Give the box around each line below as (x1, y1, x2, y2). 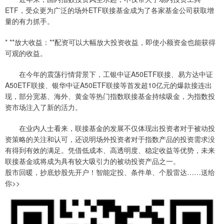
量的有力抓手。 (5, 15, 54, 26)
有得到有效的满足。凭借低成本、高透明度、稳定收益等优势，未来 (5, 144, 215, 155)
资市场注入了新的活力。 (5, 101, 82, 112)
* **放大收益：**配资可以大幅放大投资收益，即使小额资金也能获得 (5, 36, 215, 47)
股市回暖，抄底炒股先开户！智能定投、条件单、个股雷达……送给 (5, 166, 215, 177)
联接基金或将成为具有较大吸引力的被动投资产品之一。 (5, 155, 180, 166)
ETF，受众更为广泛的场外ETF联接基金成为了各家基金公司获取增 (5, 4, 214, 15)
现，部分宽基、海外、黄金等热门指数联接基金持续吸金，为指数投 (5, 90, 215, 101)
